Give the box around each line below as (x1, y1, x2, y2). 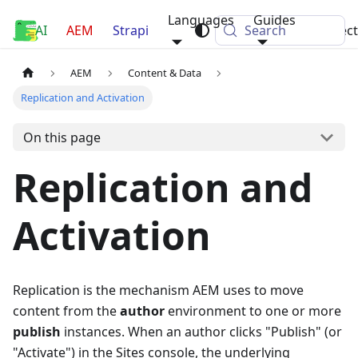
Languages (168, 11, 234, 29)
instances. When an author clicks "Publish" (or (61, 323, 342, 341)
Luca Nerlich (45, 22, 125, 39)
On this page (22, 128, 101, 146)
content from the (13, 302, 120, 320)
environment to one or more (165, 302, 341, 320)
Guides (253, 11, 296, 29)
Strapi (113, 22, 149, 39)
